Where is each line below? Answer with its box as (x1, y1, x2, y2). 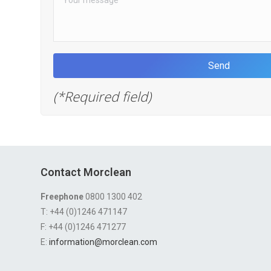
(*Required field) (53, 87, 151, 105)
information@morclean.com (49, 237, 157, 247)
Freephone (41, 192, 83, 201)
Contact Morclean (41, 166, 131, 178)
